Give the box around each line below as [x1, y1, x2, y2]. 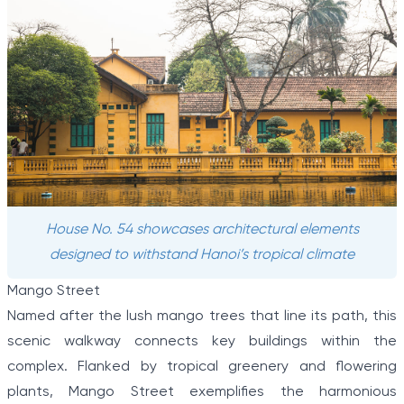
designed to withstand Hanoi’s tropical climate [50, 247, 354, 263]
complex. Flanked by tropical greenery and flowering [7, 359, 397, 375]
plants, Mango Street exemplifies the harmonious [7, 384, 397, 400]
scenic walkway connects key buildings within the [7, 334, 397, 350]
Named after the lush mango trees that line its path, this [7, 308, 397, 325]
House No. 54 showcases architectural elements [45, 222, 359, 238]
